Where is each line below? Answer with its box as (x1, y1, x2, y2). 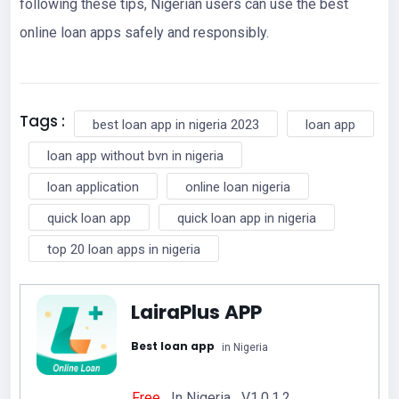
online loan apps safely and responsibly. (20, 23, 269, 41)
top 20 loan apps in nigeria (47, 240, 200, 257)
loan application (47, 178, 139, 195)
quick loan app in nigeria (177, 209, 316, 226)
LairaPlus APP (131, 297, 262, 326)
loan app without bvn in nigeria (47, 147, 224, 164)
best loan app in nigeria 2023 (93, 116, 259, 133)
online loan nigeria (185, 178, 290, 195)
